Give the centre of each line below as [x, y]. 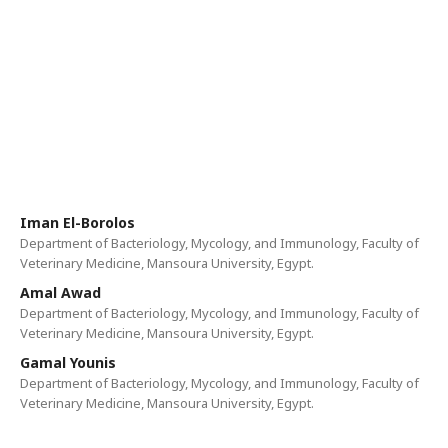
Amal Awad [60, 292]
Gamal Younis [68, 362]
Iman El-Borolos [77, 222]
